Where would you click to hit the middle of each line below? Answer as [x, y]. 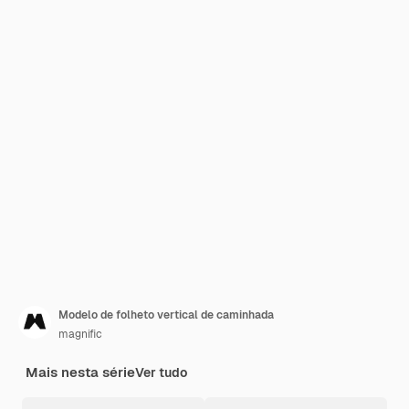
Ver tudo [161, 372]
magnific [80, 334]
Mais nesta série [80, 372]
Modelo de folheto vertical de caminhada [166, 315]
